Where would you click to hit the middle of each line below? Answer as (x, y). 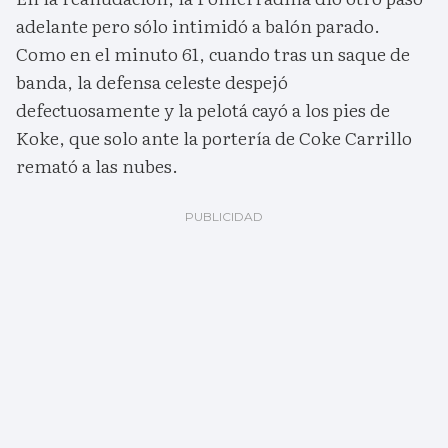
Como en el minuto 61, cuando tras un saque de (213, 54)
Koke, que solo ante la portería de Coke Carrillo (214, 138)
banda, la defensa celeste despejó (152, 82)
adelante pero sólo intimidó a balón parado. (198, 26)
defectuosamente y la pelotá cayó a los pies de (203, 110)
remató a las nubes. (97, 166)
